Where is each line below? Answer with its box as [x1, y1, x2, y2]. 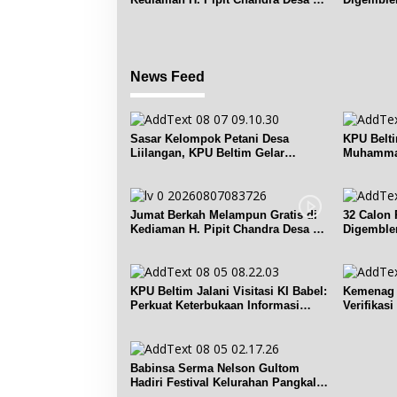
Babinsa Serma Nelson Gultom [130, 361, 300, 375]
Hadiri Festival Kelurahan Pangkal [130, 375, 316, 389]
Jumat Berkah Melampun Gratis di [130, 208, 317, 222]
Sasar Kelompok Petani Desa [130, 131, 289, 145]
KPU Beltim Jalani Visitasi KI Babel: [130, 284, 327, 299]
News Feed [130, 68, 205, 84]
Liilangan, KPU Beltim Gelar [130, 145, 284, 160]
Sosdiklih [130, 160, 183, 174]
